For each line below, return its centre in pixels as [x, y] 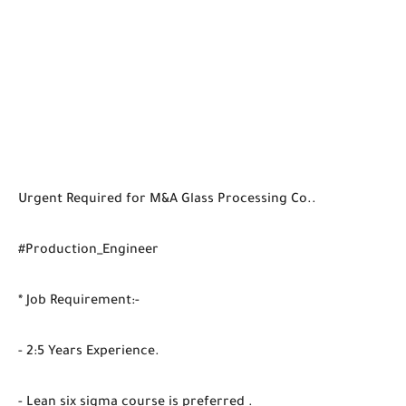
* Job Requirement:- [79, 301]
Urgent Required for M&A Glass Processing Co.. [167, 200]
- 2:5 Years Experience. [89, 352]
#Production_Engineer [88, 251]
